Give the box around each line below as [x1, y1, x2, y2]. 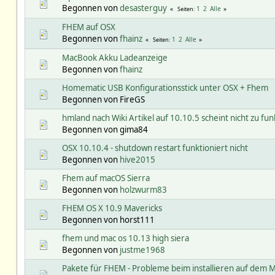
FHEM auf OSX [61, 21, 115, 33]
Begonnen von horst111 [61, 214, 155, 225]
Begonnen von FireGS [61, 93, 145, 105]
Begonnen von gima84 [61, 123, 148, 135]
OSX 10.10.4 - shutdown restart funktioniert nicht [61, 142, 248, 153]
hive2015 [119, 153, 155, 165]
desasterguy [119, 2, 167, 14]
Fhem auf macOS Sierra [61, 172, 150, 184]
